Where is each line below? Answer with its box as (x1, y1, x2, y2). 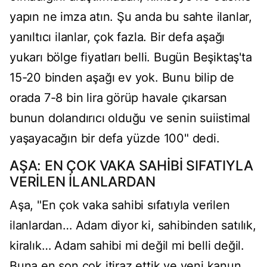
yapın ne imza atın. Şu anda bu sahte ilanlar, (10, 10, 252, 24)
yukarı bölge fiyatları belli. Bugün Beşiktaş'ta (10, 50, 252, 65)
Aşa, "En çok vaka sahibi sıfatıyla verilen (10, 198, 230, 213)
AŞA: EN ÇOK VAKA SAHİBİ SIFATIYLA (10, 157, 253, 175)
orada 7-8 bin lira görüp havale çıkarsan (10, 91, 227, 105)
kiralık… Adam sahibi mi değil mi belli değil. (10, 238, 244, 253)
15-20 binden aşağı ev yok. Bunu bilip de (10, 70, 234, 85)
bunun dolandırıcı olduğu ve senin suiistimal (10, 111, 251, 126)
